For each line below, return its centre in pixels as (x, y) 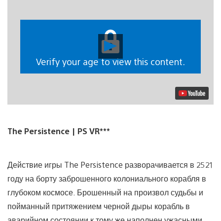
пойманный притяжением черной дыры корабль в (99, 206)
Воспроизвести (147, 43)
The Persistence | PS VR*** (59, 131)
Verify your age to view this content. (110, 62)
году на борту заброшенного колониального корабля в (107, 178)
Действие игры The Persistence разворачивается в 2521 (110, 164)
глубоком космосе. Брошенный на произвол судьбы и (105, 192)
